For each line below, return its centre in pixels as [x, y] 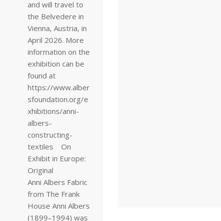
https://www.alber [59, 87]
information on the [59, 52]
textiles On [49, 147]
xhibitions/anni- [53, 111]
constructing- [50, 135]
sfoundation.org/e [58, 99]
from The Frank [54, 194]
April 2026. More [56, 40]
